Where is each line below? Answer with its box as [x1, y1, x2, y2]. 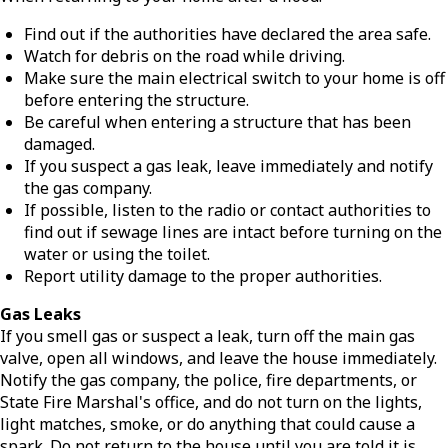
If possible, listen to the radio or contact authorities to [24, 199, 431, 222]
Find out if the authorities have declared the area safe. [24, 23, 431, 46]
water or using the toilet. [24, 243, 210, 266]
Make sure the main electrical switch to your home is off [24, 67, 445, 90]
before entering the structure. [24, 89, 249, 112]
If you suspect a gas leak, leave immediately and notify [24, 155, 433, 178]
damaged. [24, 133, 95, 156]
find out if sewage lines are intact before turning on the [24, 221, 442, 244]
